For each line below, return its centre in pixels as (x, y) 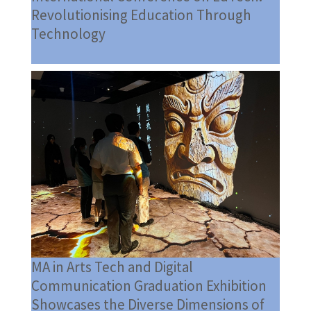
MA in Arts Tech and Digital (112, 267)
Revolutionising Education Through (141, 15)
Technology (68, 34)
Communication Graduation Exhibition (149, 286)
